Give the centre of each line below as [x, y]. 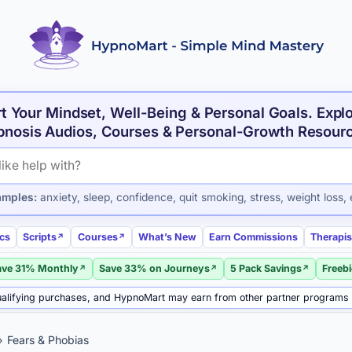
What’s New [167, 236]
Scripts [40, 236]
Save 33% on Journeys [154, 268]
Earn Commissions [253, 236]
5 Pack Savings [266, 268]
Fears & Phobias [48, 340]
